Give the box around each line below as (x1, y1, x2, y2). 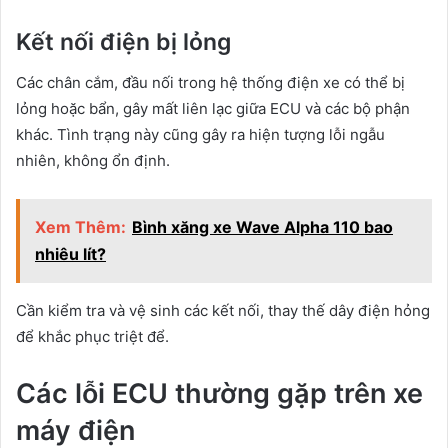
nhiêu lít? (35, 243, 106, 264)
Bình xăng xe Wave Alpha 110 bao (132, 216, 393, 237)
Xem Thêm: (35, 216, 126, 237)
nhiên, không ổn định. (16, 150, 170, 170)
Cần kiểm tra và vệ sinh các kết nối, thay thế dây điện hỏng (16, 300, 430, 320)
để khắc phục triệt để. (16, 326, 169, 346)
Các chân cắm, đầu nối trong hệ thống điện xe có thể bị (16, 72, 405, 92)
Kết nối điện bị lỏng (16, 28, 231, 57)
